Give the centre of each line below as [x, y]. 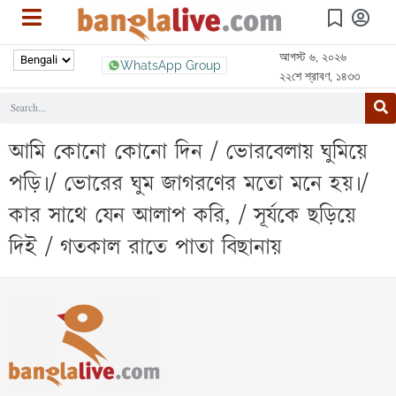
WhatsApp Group [171, 65]
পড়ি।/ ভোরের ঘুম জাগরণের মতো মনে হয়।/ [188, 183]
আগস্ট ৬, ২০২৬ [312, 56]
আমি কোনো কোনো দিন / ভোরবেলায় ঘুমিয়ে [188, 151]
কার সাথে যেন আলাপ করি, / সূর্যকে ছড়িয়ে [182, 214]
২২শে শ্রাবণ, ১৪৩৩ [319, 76]
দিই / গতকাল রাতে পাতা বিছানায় [145, 246]
